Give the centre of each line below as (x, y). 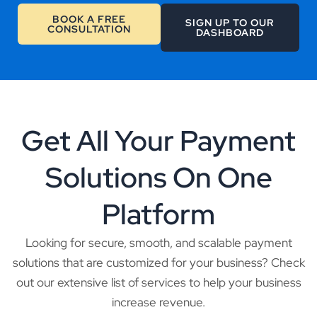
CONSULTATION (89, 29)
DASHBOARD (230, 32)
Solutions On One (158, 177)
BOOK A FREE (89, 19)
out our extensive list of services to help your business (158, 282)
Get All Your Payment (158, 140)
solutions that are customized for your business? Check (158, 262)
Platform (158, 214)
